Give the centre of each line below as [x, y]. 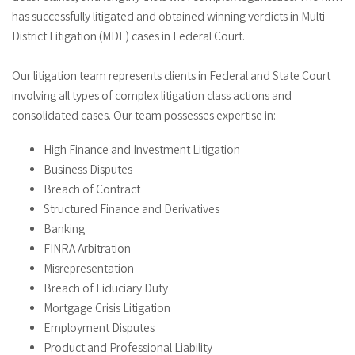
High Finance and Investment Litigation [142, 151]
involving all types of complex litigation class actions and [152, 97]
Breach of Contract [92, 190]
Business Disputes [88, 170]
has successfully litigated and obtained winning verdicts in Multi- [170, 18]
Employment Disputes [99, 329]
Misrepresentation [89, 269]
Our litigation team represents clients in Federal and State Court [171, 78]
